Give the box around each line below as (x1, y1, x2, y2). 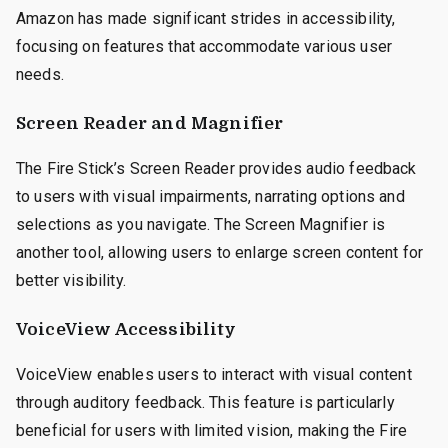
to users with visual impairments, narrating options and (16, 186, 405, 206)
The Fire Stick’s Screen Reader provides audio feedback (16, 158, 417, 178)
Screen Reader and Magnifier (16, 113, 284, 133)
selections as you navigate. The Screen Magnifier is (16, 214, 386, 234)
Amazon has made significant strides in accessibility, (16, 8, 396, 28)
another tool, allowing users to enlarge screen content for (16, 242, 424, 262)
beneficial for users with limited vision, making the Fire (16, 420, 408, 440)
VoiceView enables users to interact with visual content (16, 364, 412, 384)
